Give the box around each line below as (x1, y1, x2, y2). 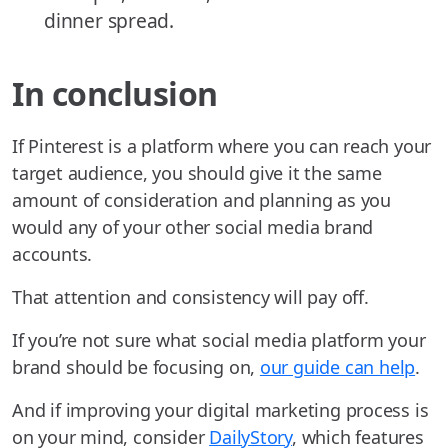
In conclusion (12, 72, 218, 116)
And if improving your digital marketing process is (12, 398, 429, 423)
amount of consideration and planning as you (12, 188, 391, 213)
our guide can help (259, 355, 416, 380)
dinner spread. (44, 7, 175, 35)
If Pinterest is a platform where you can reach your (12, 134, 432, 159)
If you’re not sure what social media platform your (12, 328, 426, 353)
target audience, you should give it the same (12, 161, 382, 186)
